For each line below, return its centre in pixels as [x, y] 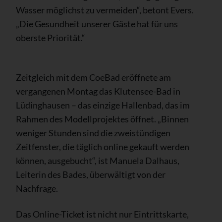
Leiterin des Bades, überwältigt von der [91, 175]
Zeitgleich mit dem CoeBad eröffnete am [93, 78]
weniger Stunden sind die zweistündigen [93, 133]
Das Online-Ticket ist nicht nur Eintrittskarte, [102, 214]
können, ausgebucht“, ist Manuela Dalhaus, [98, 161]
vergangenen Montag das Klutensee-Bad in [98, 91]
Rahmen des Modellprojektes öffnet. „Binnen [102, 119]
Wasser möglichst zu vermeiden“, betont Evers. [105, 10]
